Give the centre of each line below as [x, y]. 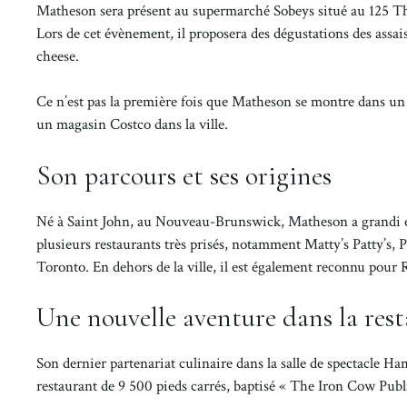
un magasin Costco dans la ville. [132, 125]
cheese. [58, 56]
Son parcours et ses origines [184, 175]
